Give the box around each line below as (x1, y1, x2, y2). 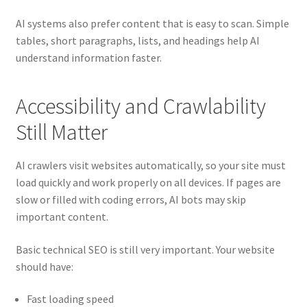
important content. (15, 209, 108, 223)
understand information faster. (15, 51, 162, 65)
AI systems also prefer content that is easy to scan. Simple (15, 16, 289, 31)
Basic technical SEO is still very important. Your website (15, 242, 275, 256)
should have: (15, 259, 73, 273)
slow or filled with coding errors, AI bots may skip (15, 192, 246, 206)
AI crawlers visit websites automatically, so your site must (15, 158, 286, 172)
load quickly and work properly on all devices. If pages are (15, 175, 281, 189)
